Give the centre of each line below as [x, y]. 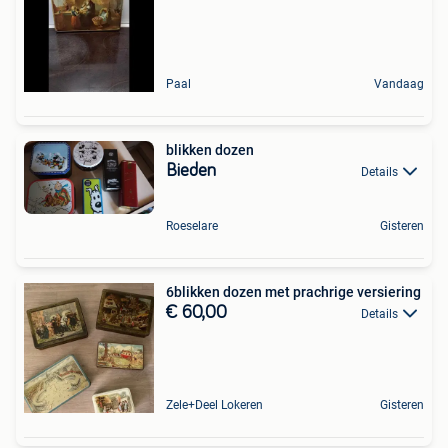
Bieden [191, 170]
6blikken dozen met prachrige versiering [293, 291]
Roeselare [192, 225]
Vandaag [399, 83]
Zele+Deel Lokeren [214, 404]
